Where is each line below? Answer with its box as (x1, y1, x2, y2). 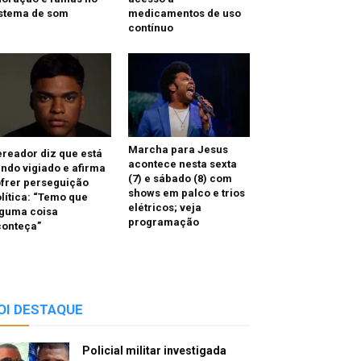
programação (127, 216, 199, 229)
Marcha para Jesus (127, 143, 228, 156)
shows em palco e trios (127, 187, 245, 200)
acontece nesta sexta (127, 158, 237, 171)
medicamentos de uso (127, 7, 241, 20)
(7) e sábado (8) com (127, 172, 232, 185)
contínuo (127, 22, 173, 35)
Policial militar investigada (82, 344, 226, 358)
